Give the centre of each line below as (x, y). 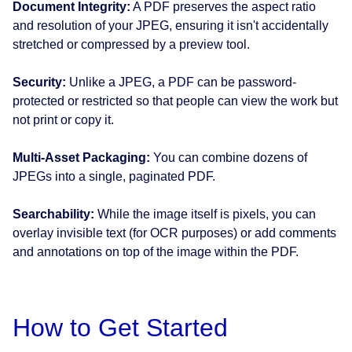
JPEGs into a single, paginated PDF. (114, 177)
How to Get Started (120, 328)
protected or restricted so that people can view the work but (175, 101)
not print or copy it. (63, 120)
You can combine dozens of (229, 158)
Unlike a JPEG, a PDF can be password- (181, 82)
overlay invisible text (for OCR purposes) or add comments (174, 233)
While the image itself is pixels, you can (205, 214)
